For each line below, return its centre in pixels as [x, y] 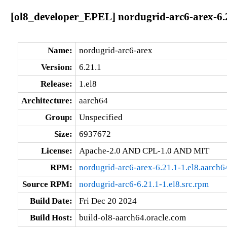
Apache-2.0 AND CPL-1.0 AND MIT [144, 150]
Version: [56, 67]
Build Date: [51, 201]
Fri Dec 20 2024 [108, 201]
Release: [56, 84]
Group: [59, 117]
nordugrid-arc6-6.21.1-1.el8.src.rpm [144, 184]
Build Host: [51, 217]
